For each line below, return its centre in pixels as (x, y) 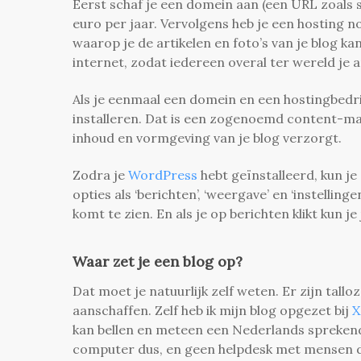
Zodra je (100, 174)
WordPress (163, 174)
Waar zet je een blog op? (158, 261)
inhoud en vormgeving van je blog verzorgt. (210, 137)
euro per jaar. (116, 23)
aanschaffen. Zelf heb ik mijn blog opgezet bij (212, 310)
